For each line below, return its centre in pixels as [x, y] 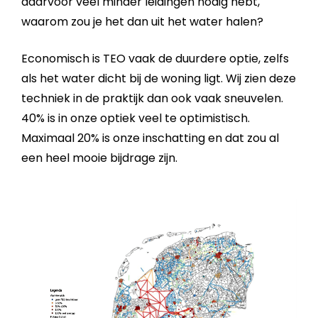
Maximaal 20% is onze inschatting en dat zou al [150, 138]
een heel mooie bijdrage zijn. [99, 158]
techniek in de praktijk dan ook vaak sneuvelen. [152, 98]
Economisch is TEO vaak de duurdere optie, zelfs [155, 59]
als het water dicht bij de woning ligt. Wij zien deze [159, 78]
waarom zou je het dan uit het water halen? [142, 22]
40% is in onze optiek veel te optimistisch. [136, 118]
